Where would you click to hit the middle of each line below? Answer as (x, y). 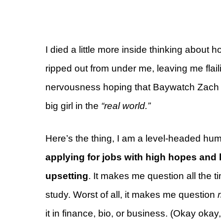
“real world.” (126, 106)
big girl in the (73, 106)
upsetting (67, 176)
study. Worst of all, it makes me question (131, 195)
